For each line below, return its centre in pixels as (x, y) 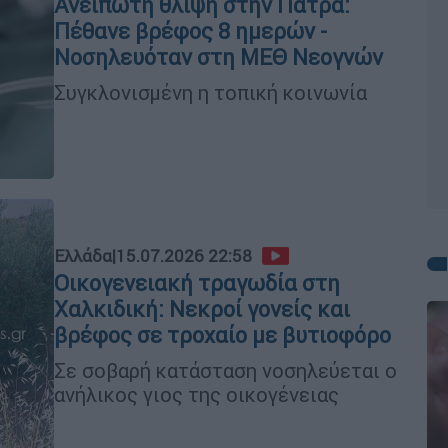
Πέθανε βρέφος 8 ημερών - (190, 31)
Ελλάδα (83, 255)
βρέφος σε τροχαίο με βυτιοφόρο (222, 335)
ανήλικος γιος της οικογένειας (196, 394)
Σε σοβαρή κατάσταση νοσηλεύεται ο (225, 370)
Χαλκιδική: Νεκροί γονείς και (202, 309)
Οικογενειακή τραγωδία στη (197, 283)
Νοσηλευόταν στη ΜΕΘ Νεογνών (218, 57)
